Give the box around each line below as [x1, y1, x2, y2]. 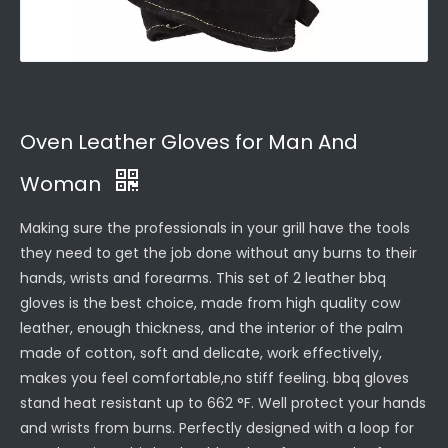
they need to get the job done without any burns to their [20, 243, 417, 263]
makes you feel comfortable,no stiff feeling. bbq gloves [20, 368, 409, 388]
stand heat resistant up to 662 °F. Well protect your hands [20, 393, 426, 413]
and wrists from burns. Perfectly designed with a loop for [20, 418, 414, 438]
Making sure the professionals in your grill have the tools [20, 218, 410, 238]
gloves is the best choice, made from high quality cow [20, 293, 400, 313]
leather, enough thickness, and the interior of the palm [20, 318, 403, 338]
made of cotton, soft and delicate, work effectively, [20, 343, 382, 363]
